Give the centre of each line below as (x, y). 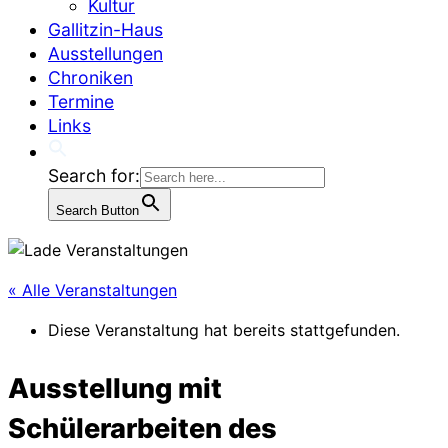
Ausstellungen (105, 53)
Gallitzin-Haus (105, 29)
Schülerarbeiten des (142, 429)
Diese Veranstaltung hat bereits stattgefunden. (224, 330)
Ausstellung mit (115, 389)
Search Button (97, 210)
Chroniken (90, 77)
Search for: (94, 175)
